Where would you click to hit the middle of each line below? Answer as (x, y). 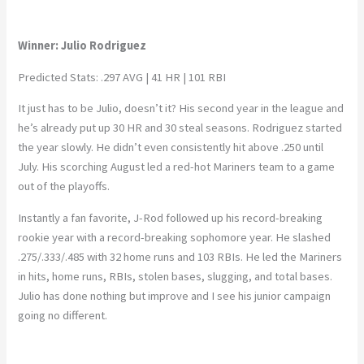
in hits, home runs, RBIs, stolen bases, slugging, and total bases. (175, 276)
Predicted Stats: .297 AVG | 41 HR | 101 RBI (122, 77)
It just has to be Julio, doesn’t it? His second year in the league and (181, 108)
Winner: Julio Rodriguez (82, 46)
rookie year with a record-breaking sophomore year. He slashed (175, 237)
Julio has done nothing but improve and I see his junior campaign (175, 295)
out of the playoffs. (64, 186)
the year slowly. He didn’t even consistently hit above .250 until (171, 147)
